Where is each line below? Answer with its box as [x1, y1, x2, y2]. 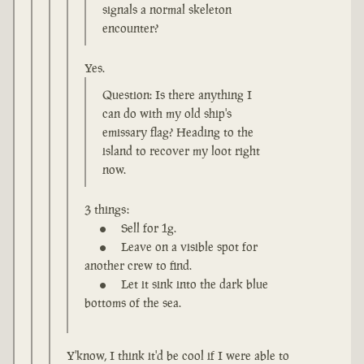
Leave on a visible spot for [121, 239, 258, 255]
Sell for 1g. [121, 220, 176, 236]
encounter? [102, 20, 158, 37]
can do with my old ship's [102, 106, 232, 122]
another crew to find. [84, 258, 192, 274]
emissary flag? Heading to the [102, 124, 253, 141]
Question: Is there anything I [102, 87, 252, 103]
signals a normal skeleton [102, 2, 232, 18]
